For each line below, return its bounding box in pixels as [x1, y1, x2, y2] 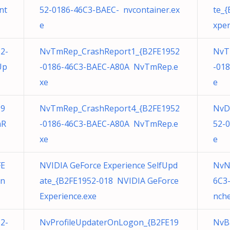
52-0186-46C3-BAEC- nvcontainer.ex [40, 4, 180, 15]
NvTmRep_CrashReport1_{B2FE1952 [40, 46, 180, 57]
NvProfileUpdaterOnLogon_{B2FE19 [40, 217, 179, 228]
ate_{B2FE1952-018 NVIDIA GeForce [40, 175, 179, 186]
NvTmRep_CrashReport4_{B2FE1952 [40, 103, 180, 114]
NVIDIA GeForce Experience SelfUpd [40, 160, 178, 171]
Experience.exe [40, 190, 97, 202]
